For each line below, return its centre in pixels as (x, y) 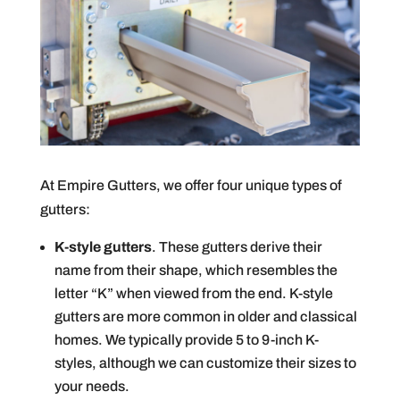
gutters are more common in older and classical (205, 317)
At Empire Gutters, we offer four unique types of (191, 186)
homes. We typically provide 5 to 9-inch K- (186, 340)
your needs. (92, 387)
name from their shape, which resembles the (196, 271)
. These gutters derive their (237, 247)
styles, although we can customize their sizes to (205, 363)
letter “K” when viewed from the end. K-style (193, 294)
